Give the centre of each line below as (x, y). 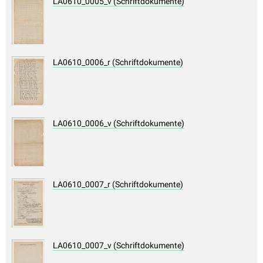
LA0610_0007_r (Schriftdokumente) (118, 185)
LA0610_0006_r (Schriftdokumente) (118, 63)
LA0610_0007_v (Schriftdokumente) (119, 246)
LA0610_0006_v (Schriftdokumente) (119, 124)
